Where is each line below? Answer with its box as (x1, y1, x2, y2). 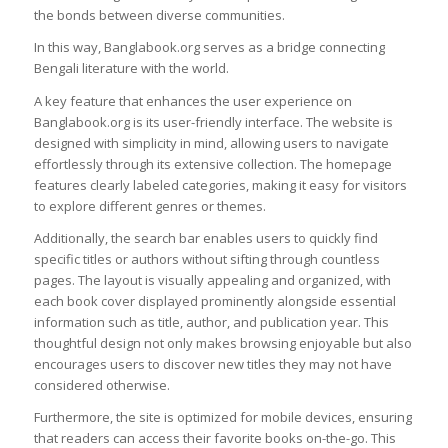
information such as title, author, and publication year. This (33, 312, 389, 331)
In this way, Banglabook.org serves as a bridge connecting (33, 38, 385, 57)
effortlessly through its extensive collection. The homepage (33, 154, 392, 173)
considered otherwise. (33, 375, 170, 394)
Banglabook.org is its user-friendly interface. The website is (33, 112, 393, 131)
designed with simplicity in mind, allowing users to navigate (33, 133, 389, 152)
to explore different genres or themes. (33, 196, 266, 215)
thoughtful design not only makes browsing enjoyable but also (33, 333, 412, 352)
